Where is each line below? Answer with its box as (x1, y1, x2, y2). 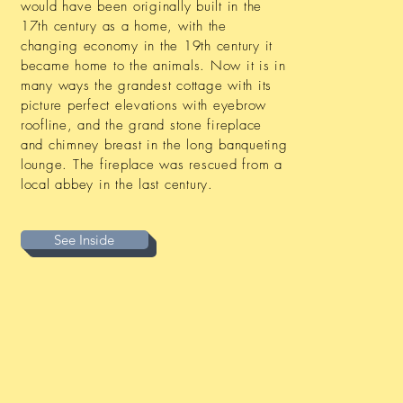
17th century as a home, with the (20, 17, 227, 35)
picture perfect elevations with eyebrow (20, 96, 267, 114)
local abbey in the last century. (20, 175, 213, 193)
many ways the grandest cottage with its (20, 76, 273, 94)
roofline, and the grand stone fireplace (20, 116, 263, 134)
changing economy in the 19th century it (20, 37, 273, 55)
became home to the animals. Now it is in (20, 57, 286, 75)
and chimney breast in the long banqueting (20, 136, 288, 154)
